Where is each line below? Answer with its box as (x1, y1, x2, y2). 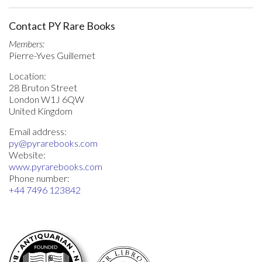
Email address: (9, 125, 67, 137)
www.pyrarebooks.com (9, 160, 102, 172)
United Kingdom (9, 105, 73, 116)
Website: (9, 149, 46, 160)
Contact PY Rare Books (9, 19, 115, 32)
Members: (9, 37, 44, 49)
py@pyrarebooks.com (9, 137, 98, 149)
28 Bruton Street (9, 81, 77, 93)
